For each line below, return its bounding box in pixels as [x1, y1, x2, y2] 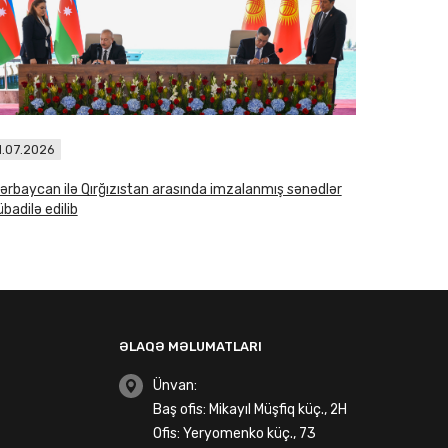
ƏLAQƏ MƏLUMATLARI [119, 339, 263, 354]
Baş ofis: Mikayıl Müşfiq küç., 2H [153, 401, 348, 418]
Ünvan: [153, 377, 198, 394]
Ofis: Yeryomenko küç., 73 [153, 425, 317, 442]
